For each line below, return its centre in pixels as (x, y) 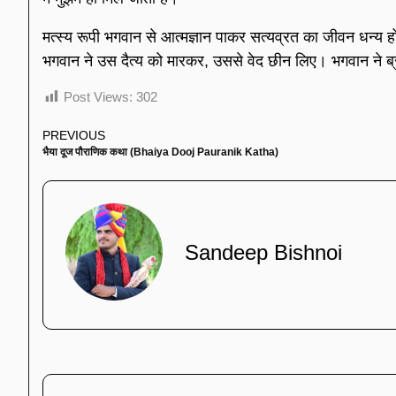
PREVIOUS (74, 135)
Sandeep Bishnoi (263, 252)
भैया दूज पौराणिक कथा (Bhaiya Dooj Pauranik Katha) (160, 152)
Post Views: (98, 96)
